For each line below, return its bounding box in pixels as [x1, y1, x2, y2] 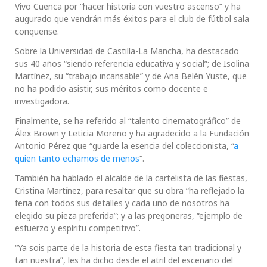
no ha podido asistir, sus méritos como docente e [15, 83, 208, 95]
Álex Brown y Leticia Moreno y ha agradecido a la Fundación [15, 128, 249, 139]
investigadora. [15, 95, 69, 107]
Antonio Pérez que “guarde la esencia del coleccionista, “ [15, 140, 234, 152]
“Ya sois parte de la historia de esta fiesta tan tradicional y [15, 242, 241, 254]
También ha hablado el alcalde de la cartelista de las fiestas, [15, 172, 247, 184]
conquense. [15, 26, 59, 38]
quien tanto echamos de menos [15, 153, 139, 164]
